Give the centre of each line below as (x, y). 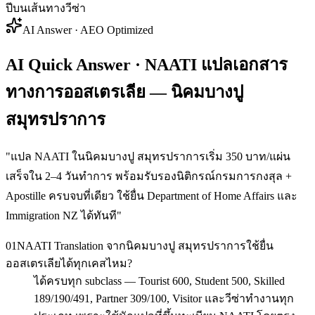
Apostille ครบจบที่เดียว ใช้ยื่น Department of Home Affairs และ (152, 195)
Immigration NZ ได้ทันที (61, 215)
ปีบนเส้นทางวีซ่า (46, 8)
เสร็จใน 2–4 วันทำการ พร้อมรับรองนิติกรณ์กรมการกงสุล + (149, 176)
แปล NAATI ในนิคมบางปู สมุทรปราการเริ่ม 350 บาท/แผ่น (150, 156)
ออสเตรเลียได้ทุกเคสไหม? (69, 263)
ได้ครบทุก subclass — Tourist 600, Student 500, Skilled (159, 281)
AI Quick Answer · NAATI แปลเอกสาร (147, 64)
